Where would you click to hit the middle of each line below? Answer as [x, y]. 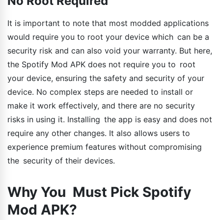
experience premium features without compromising [105, 147]
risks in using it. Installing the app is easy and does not [110, 120]
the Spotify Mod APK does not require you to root [101, 65]
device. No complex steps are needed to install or [102, 92]
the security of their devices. [61, 161]
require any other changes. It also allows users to [99, 133]
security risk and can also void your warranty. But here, [110, 51]
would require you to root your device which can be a [108, 37]
